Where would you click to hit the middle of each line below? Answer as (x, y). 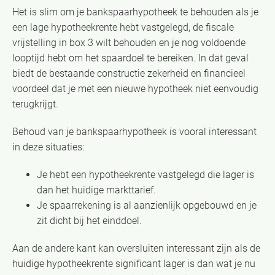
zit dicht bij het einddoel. (89, 220)
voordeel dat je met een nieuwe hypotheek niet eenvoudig (135, 88)
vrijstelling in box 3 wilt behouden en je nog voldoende (129, 42)
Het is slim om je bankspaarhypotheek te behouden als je (135, 12)
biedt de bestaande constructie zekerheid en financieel (129, 73)
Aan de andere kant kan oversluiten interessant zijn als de (136, 248)
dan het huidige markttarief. (96, 190)
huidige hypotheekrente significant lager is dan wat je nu (134, 263)
